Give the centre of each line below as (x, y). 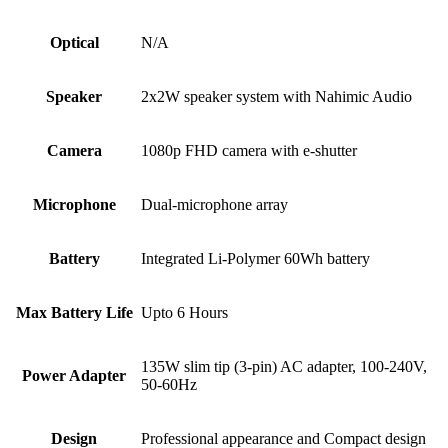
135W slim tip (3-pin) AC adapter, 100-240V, (284, 367)
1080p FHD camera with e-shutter (249, 151)
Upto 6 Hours (184, 313)
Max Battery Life (74, 313)
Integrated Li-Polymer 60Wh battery (255, 259)
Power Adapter (74, 376)
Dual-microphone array (214, 205)
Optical (74, 43)
